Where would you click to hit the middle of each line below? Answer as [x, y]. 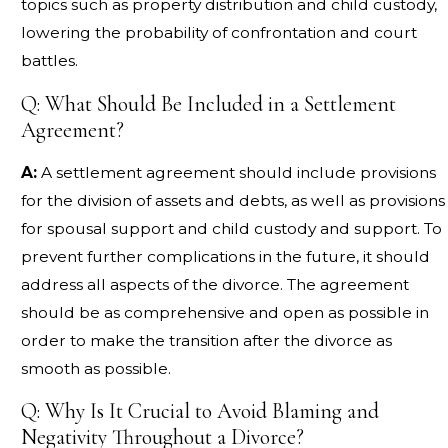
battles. [49, 61]
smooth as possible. [95, 368]
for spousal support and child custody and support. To [231, 228]
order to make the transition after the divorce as [206, 340]
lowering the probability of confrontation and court [218, 33]
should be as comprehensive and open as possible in [224, 312]
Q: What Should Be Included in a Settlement [208, 103]
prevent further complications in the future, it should [225, 256]
